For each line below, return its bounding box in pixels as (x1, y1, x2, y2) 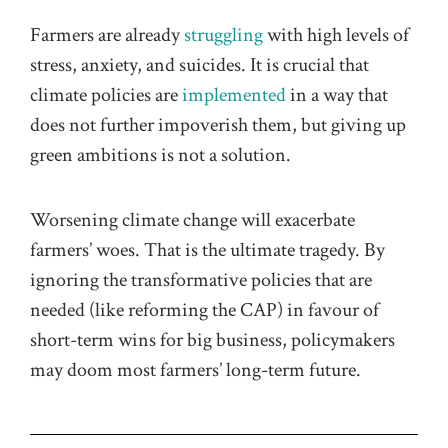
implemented (182, 82, 286, 109)
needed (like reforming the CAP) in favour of (30, 296, 379, 323)
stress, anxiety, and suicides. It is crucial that (30, 52, 369, 79)
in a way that (286, 82, 388, 109)
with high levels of (263, 22, 409, 49)
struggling (184, 22, 263, 49)
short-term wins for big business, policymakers (30, 326, 395, 353)
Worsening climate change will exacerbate (30, 206, 355, 233)
